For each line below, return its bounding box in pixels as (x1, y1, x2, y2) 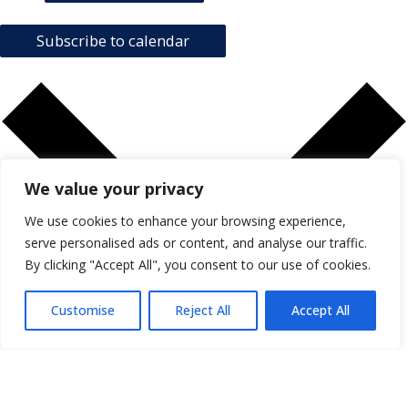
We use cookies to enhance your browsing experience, (25, 212, 346, 229)
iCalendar (45, 370, 113, 392)
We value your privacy (25, 178, 203, 199)
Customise (51, 301, 116, 319)
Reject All (175, 301, 231, 319)
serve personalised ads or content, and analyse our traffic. (25, 234, 367, 251)
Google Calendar (45, 348, 162, 370)
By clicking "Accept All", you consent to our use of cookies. (25, 256, 371, 273)
